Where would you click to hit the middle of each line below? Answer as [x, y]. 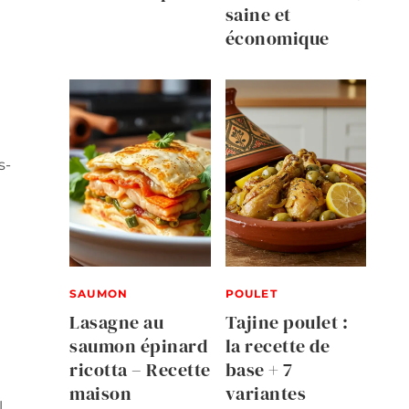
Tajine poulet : [286, 323]
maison [100, 394]
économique [277, 38]
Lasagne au [116, 323]
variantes [265, 394]
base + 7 [259, 370]
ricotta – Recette [140, 370]
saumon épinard [138, 346]
